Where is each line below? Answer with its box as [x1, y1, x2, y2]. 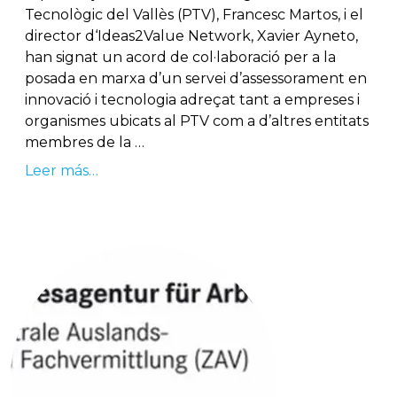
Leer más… [25, 162, 98, 180]
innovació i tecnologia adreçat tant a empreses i [25, 91, 360, 109]
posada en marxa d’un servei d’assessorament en [25, 70, 367, 88]
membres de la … [25, 134, 144, 152]
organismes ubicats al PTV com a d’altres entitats [25, 113, 369, 130]
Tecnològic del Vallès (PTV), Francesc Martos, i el [25, 6, 363, 24]
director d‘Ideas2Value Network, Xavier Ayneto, [25, 27, 358, 45]
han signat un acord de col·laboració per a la [25, 49, 336, 66]
